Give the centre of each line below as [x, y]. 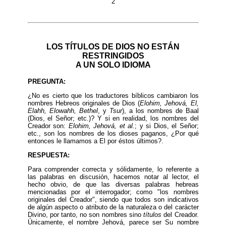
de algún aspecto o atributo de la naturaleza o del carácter [113, 207]
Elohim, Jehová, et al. [101, 126]
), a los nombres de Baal [160, 110]
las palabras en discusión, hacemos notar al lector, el [113, 177]
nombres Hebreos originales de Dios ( [84, 103]
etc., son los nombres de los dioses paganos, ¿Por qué [113, 133]
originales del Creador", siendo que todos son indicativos [113, 199]
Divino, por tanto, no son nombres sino [86, 214]
